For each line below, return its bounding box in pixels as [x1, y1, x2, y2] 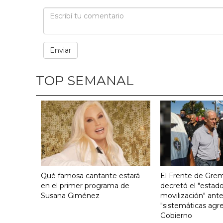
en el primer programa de [41, 181, 129, 190]
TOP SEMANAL [36, 73, 134, 89]
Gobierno [160, 211, 192, 220]
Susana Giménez [41, 191, 100, 200]
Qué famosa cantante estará [41, 171, 140, 180]
